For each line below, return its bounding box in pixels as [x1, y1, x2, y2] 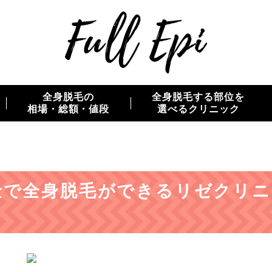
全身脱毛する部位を [152, 92, 245, 102]
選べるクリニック [157, 104, 240, 114]
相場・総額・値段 [27, 104, 110, 114]
